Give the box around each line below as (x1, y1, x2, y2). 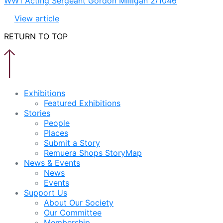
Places (44, 127, 68, 138)
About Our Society (44, 197, 113, 208)
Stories (24, 108, 50, 118)
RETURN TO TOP (4, 31, 68, 41)
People (44, 117, 70, 128)
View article (14, 13, 59, 23)
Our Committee (44, 207, 102, 218)
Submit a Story (44, 137, 100, 148)
